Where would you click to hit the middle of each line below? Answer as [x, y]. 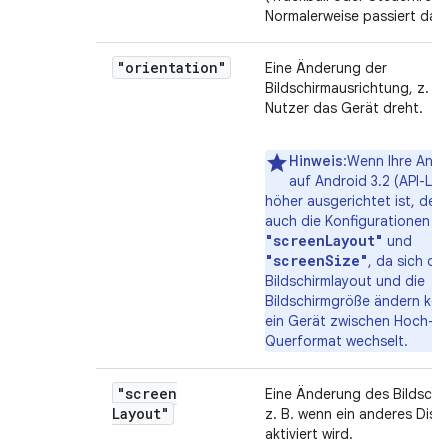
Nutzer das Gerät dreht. [344, 108]
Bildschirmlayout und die [345, 281]
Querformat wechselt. [336, 341]
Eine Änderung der [326, 68]
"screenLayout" [324, 240]
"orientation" [171, 67]
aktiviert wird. [309, 434]
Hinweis [316, 161]
